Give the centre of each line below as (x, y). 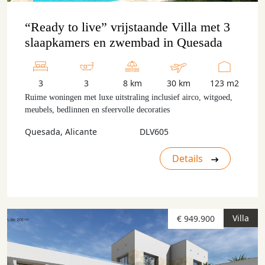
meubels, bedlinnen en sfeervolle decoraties (97, 110)
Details (189, 159)
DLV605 (154, 132)
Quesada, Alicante (61, 132)
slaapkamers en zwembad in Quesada (124, 42)
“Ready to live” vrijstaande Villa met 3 (127, 27)
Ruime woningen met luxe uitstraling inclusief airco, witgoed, (129, 97)
